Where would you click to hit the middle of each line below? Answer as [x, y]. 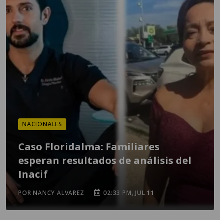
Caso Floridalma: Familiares [89, 147]
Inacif [33, 174]
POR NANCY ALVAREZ [51, 193]
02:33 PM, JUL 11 [128, 193]
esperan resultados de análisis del [105, 160]
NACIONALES [42, 124]
